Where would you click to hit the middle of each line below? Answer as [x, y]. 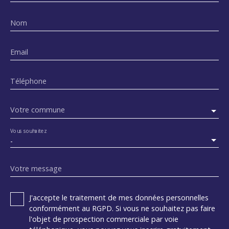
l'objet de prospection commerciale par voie [104, 219]
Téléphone [28, 81]
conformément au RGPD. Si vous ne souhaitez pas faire [122, 208]
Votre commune [38, 110]
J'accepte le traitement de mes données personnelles [119, 197]
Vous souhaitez [28, 130]
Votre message [36, 168]
